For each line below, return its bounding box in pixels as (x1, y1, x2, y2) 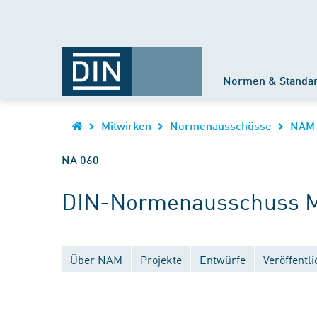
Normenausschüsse (170, 119, 272, 132)
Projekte (140, 251, 182, 267)
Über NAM (70, 251, 122, 267)
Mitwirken (101, 119, 151, 132)
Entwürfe (200, 251, 246, 267)
